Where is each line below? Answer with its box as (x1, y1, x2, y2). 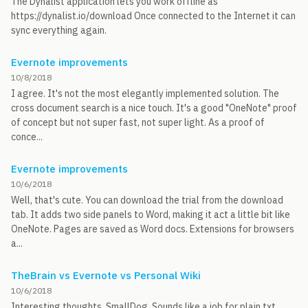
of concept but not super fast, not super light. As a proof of (11, 116, 265, 129)
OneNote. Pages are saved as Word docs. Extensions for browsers (11, 223, 294, 235)
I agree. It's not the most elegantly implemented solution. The (11, 87, 279, 100)
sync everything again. (11, 24, 107, 36)
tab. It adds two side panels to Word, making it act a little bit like (11, 208, 290, 221)
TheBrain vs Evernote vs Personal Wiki (11, 269, 201, 282)
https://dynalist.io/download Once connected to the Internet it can (11, 10, 296, 22)
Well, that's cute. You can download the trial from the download (11, 194, 283, 206)
